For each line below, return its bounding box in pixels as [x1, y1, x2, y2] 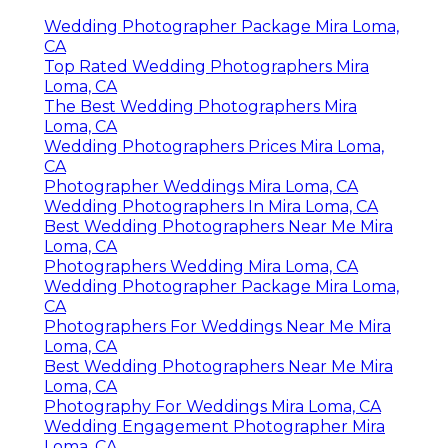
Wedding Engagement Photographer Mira [44, 417, 385, 437]
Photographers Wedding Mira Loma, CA [44, 257, 358, 277]
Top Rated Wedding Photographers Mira [44, 57, 369, 77]
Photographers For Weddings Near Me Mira [44, 317, 391, 337]
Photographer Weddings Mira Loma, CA [44, 177, 358, 197]
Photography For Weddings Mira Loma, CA [44, 397, 381, 417]
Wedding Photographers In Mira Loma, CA [44, 197, 378, 217]
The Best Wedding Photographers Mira [44, 97, 357, 117]
